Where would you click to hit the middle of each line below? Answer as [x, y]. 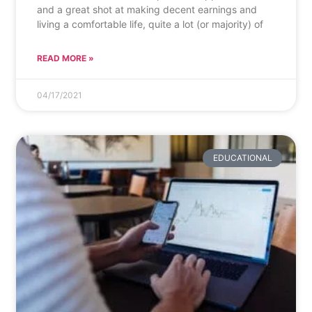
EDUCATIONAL [242, 157]
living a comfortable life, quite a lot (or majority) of [150, 24]
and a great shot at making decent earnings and [147, 9]
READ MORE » [65, 58]
